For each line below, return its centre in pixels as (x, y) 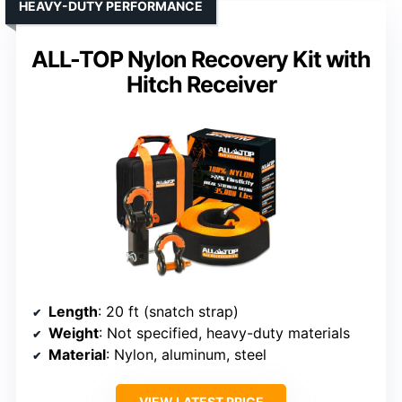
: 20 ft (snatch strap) (168, 311)
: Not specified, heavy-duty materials (224, 332)
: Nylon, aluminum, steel (186, 354)
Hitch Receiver (201, 84)
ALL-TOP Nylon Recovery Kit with (201, 59)
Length (73, 311)
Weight (74, 332)
